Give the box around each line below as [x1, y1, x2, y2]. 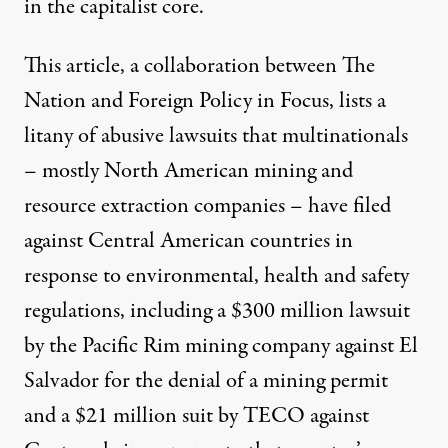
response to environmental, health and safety [24, 259, 409, 292]
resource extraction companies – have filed [24, 189, 391, 222]
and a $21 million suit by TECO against [24, 399, 369, 432]
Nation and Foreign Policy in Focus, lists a [24, 84, 386, 117]
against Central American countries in [24, 224, 353, 257]
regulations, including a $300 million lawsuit [24, 294, 410, 327]
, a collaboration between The [120, 49, 375, 82]
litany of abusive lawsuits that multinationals [24, 119, 408, 152]
